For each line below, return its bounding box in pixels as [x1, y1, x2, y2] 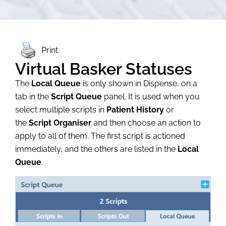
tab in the [15, 91, 51, 101]
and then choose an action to [91, 118, 201, 128]
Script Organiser [29, 118, 91, 128]
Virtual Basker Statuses [15, 59, 192, 78]
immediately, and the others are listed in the [15, 144, 178, 154]
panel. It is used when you [102, 91, 200, 101]
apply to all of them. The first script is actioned [15, 131, 185, 141]
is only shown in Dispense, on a [81, 78, 197, 88]
